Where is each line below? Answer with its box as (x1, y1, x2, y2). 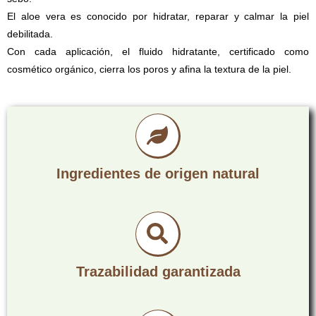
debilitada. (7, 28, 53, 39)
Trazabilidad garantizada (75, 263, 241, 279)
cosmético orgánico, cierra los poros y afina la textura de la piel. (7, 63, 291, 75)
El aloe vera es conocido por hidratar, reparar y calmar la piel (7, 10, 309, 22)
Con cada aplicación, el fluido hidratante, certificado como (7, 45, 309, 57)
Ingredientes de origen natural (56, 165, 260, 181)
